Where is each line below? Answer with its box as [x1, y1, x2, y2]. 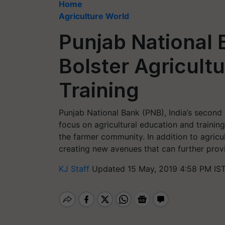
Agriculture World [59, 11, 129, 21]
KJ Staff [59, 164, 92, 174]
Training [59, 78, 139, 102]
